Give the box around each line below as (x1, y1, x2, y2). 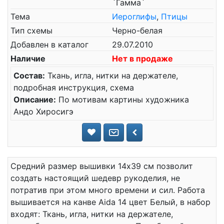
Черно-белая (112, 25, 162, 35)
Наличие (10, 53, 45, 63)
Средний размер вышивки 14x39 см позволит (10, 161, 193, 171)
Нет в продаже (112, 53, 173, 63)
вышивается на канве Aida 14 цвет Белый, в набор (10, 197, 210, 207)
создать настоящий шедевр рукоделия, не (10, 173, 180, 183)
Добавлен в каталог (10, 39, 88, 49)
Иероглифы (112, 11, 156, 21)
